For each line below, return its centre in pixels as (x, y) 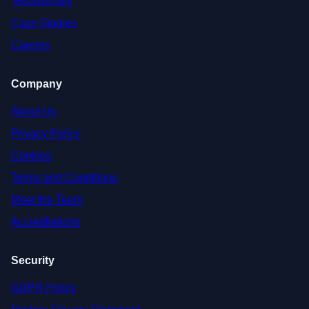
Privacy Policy (46, 134)
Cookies (31, 156)
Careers (31, 46)
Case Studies (44, 23)
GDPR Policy (44, 288)
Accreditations (46, 222)
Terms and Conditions (64, 178)
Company (37, 84)
